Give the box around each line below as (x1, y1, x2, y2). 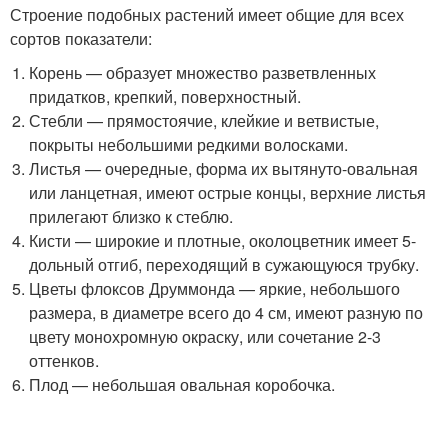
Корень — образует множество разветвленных (29, 61, 377, 84)
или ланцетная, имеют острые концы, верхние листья (29, 181, 427, 204)
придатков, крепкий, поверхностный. (29, 85, 302, 108)
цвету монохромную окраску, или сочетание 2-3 (29, 325, 382, 348)
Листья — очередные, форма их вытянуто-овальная (29, 157, 419, 180)
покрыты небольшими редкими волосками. (29, 133, 349, 156)
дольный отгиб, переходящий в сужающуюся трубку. (29, 253, 420, 276)
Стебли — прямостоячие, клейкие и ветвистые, (29, 109, 380, 132)
